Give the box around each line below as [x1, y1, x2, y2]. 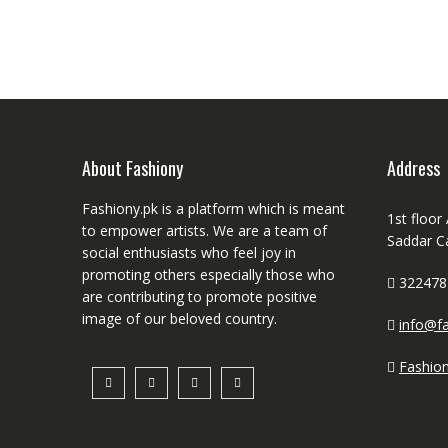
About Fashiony [82, 154, 183, 181]
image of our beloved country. [82, 308, 277, 328]
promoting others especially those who [82, 264, 335, 284]
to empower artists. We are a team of [82, 220, 327, 240]
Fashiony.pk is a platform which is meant [82, 198, 345, 218]
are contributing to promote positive [82, 286, 317, 306]
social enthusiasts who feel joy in [82, 242, 296, 262]
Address [387, 154, 440, 181]
